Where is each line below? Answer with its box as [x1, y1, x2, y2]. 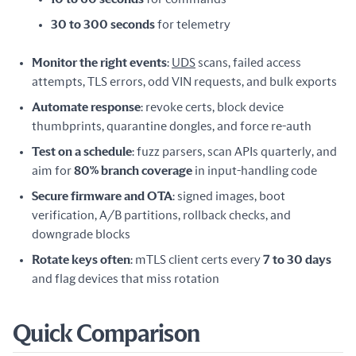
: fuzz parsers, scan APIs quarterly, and [132, 145, 337, 158]
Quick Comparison [13, 323, 199, 346]
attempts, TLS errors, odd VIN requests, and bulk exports [32, 75, 337, 88]
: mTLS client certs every [130, 253, 263, 266]
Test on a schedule [32, 145, 132, 158]
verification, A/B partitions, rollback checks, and [32, 209, 291, 222]
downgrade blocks [32, 228, 130, 241]
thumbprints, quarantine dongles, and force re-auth [32, 120, 311, 133]
